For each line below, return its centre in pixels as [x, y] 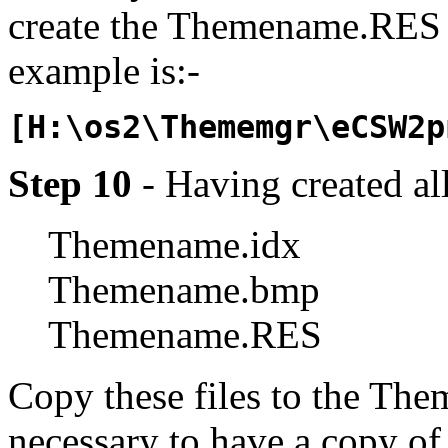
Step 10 [70, 183]
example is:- [104, 70]
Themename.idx [174, 244]
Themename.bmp [184, 289]
